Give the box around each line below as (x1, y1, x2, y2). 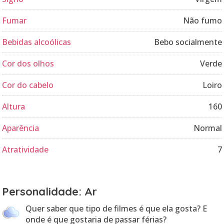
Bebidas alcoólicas (2, 36, 71, 47)
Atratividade (2, 144, 48, 155)
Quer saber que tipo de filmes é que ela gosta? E (25, 203, 207, 214)
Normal (193, 122, 222, 133)
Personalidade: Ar (2, 184, 97, 198)
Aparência (2, 122, 39, 133)
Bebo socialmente (154, 36, 222, 47)
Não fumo (183, 15, 222, 26)
